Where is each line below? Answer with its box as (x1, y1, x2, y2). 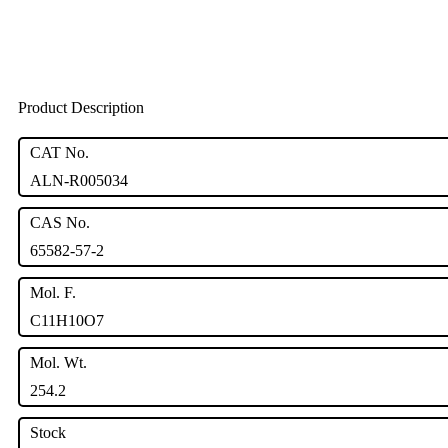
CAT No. (30, 144, 89, 162)
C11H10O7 (30, 312, 104, 330)
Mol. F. (30, 284, 76, 302)
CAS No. (30, 214, 90, 232)
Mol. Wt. (30, 354, 87, 372)
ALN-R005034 (30, 172, 128, 190)
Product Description (18, 99, 144, 117)
